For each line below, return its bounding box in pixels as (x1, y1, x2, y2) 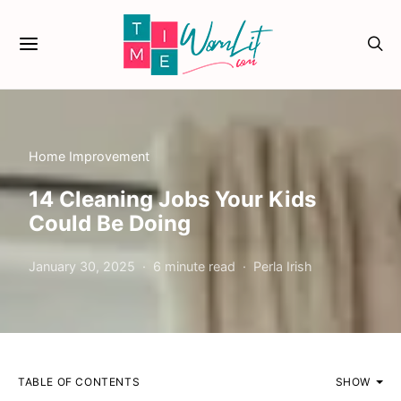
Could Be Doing (29, 210, 191, 236)
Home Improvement (29, 149, 149, 164)
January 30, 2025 (29, 259, 135, 274)
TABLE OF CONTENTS (18, 375, 141, 388)
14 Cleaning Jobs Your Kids (29, 186, 316, 212)
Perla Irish (253, 259, 312, 274)
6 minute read (153, 259, 235, 274)
